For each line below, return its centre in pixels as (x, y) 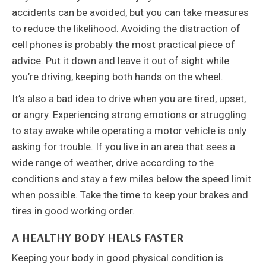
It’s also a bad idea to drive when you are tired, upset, (129, 99)
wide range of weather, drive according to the (113, 163)
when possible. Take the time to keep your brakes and (130, 195)
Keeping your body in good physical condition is (118, 258)
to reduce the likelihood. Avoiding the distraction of (126, 29)
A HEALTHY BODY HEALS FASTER (98, 237)
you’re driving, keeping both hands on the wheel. (118, 77)
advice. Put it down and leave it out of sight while (121, 61)
